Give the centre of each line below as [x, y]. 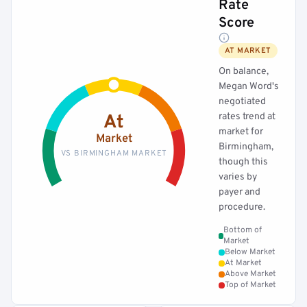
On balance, [244, 72]
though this [243, 162]
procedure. [242, 207]
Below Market [250, 252]
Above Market [250, 274]
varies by [238, 177]
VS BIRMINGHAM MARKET [114, 153]
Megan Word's [249, 87]
